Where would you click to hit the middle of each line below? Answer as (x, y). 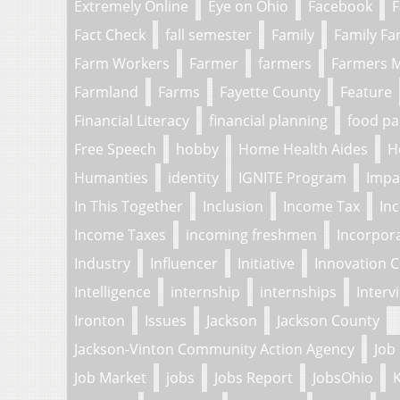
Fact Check (110, 34)
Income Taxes (120, 234)
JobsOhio (343, 377)
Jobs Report (254, 377)
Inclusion (233, 206)
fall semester (208, 34)
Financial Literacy (132, 120)
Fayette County (270, 92)
